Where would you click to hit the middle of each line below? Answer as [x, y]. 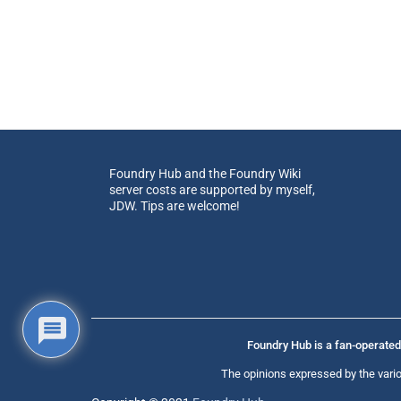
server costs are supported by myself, [212, 190]
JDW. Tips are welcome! [175, 206]
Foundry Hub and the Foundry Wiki [205, 174]
